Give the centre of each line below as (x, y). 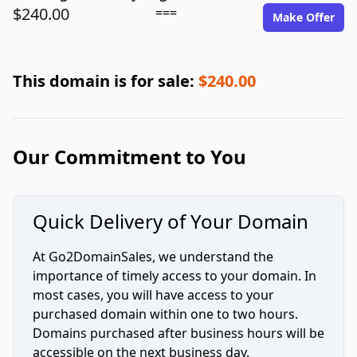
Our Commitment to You (129, 157)
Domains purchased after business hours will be (178, 333)
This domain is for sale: (106, 81)
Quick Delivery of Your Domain (171, 221)
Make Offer (304, 17)
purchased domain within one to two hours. (165, 314)
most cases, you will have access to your (153, 295)
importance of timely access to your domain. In (175, 276)
